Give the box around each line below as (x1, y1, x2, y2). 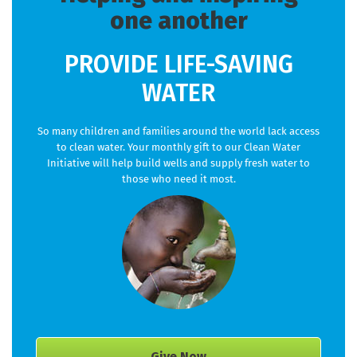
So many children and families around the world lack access (37, 124, 320, 137)
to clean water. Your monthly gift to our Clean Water (57, 140, 300, 153)
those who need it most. (121, 172, 236, 185)
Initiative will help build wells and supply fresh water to (47, 156, 310, 169)
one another (109, 6, 248, 35)
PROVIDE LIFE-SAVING (64, 49, 293, 79)
